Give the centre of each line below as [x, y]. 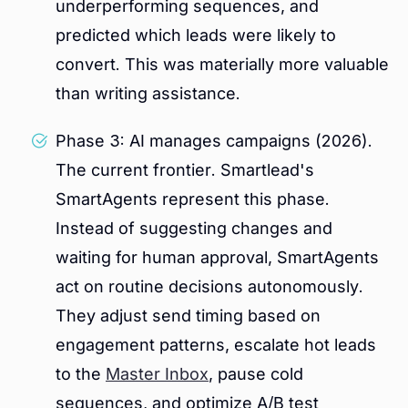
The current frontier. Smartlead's [185, 170]
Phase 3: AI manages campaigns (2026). [214, 141]
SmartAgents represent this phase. [193, 199]
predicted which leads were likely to [196, 36]
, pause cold [256, 374]
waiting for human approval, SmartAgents [217, 258]
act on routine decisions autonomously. [209, 287]
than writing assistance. [148, 94]
